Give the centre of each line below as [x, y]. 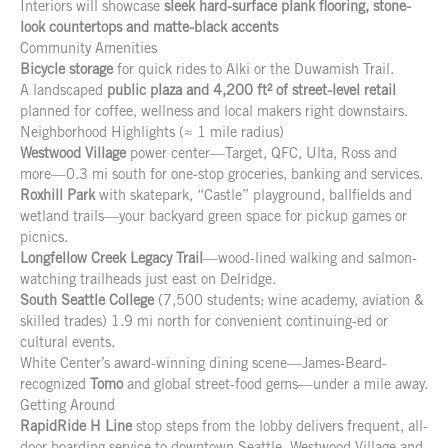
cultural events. [67, 343]
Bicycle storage [66, 70]
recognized [55, 385]
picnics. [44, 238]
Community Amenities [88, 49]
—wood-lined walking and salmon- [310, 259]
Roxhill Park [57, 196]
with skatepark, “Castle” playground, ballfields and [253, 196]
